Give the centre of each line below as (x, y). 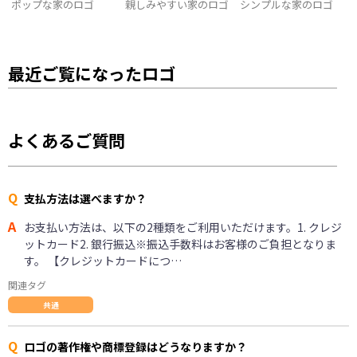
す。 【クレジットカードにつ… (103, 260)
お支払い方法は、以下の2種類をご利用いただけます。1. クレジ (183, 227)
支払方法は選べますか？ (85, 198)
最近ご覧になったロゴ (92, 73)
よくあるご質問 (67, 140)
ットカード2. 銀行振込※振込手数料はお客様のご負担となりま (180, 243)
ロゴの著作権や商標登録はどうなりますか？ (135, 346)
